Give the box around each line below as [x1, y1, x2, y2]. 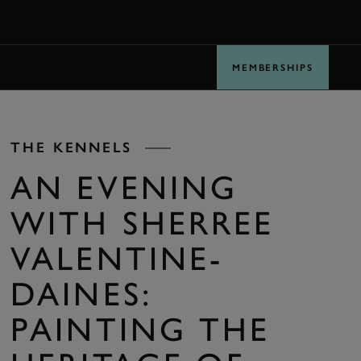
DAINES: [10, 274, 152, 313]
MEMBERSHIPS [231, 61, 313, 73]
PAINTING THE [10, 309, 271, 349]
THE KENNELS [10, 139, 132, 156]
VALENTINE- [10, 239, 224, 278]
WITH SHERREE [10, 203, 275, 243]
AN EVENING [10, 168, 239, 207]
